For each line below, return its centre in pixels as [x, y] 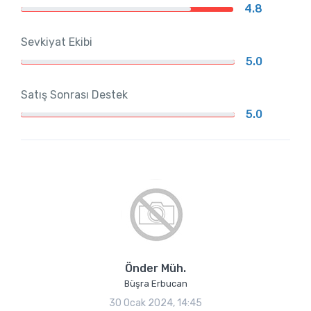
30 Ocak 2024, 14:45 [155, 303]
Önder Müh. [155, 269]
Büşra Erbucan [155, 284]
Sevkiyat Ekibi [57, 42]
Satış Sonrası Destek [74, 95]
